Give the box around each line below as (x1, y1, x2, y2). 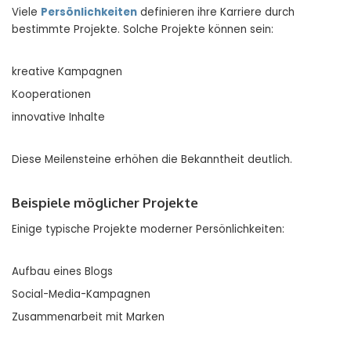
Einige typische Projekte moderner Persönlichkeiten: (12, 222, 284, 237)
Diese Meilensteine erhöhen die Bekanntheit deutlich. (12, 152, 292, 168)
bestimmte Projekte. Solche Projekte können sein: (12, 22, 273, 38)
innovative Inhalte (12, 110, 105, 125)
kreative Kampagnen (12, 64, 122, 80)
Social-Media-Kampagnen (12, 287, 150, 302)
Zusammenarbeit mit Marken (12, 309, 165, 325)
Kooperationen (12, 87, 91, 103)
